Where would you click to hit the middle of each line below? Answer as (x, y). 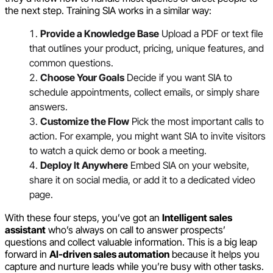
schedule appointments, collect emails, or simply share (144, 92)
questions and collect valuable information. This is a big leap (131, 242)
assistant (25, 229)
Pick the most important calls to (197, 121)
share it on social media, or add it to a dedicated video (142, 179)
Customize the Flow (85, 121)
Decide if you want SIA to (178, 77)
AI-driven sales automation (109, 254)
